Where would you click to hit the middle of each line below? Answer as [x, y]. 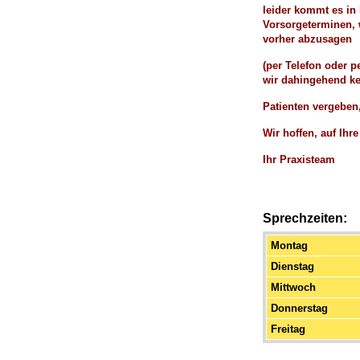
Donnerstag [299, 308]
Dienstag [292, 266]
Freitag [288, 329]
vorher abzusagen [307, 39]
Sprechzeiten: [305, 218]
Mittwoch [293, 287]
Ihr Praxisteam [299, 160]
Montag [289, 245]
